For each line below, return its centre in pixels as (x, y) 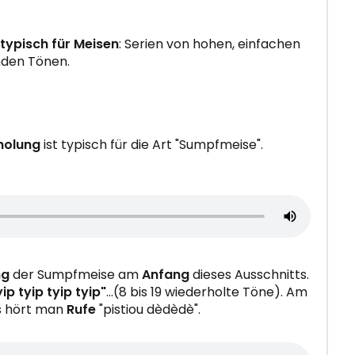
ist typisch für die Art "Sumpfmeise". (152, 145)
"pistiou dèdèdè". (148, 310)
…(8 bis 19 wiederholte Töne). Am (207, 292)
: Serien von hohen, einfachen (210, 44)
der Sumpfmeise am (76, 275)
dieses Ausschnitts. (249, 275)
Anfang (166, 275)
